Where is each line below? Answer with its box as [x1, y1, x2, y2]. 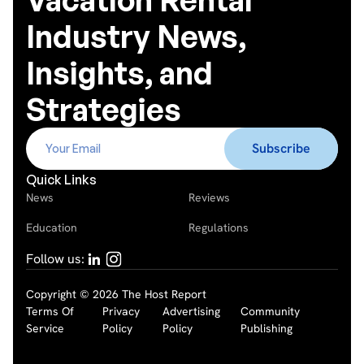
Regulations [188, 220, 249, 236]
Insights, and [26, 54, 213, 93]
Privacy [102, 304, 140, 319]
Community [240, 304, 300, 319]
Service [26, 321, 64, 336]
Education [26, 220, 77, 236]
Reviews [188, 190, 230, 206]
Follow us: [26, 250, 84, 268]
